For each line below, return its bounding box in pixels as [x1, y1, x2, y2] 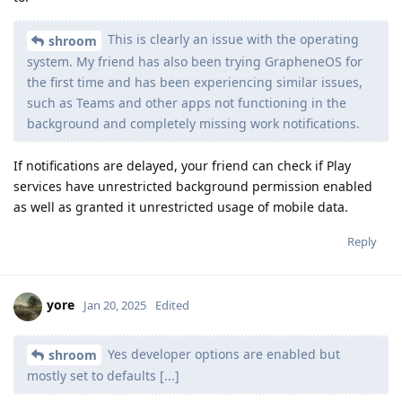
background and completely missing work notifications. [27, 114, 360, 132]
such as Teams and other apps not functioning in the [27, 93, 346, 111]
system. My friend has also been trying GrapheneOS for [27, 52, 363, 70]
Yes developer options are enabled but [104, 345, 340, 363]
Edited [155, 297, 189, 314]
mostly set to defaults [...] [27, 367, 179, 385]
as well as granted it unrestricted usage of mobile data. [13, 197, 348, 215]
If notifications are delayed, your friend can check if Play [13, 156, 351, 174]
